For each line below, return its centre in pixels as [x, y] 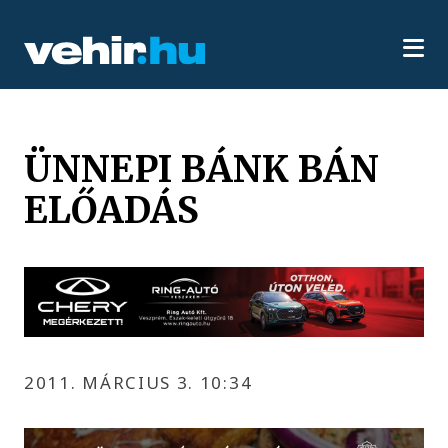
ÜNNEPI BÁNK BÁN [202, 168]
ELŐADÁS [112, 209]
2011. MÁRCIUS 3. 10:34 [138, 382]
